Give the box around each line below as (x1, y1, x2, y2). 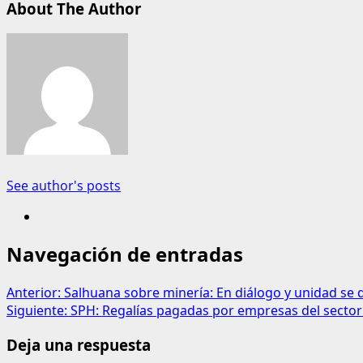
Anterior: (6, 284, 64, 302)
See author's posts (6, 176, 121, 194)
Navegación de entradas (6, 241, 243, 268)
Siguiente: (6, 301, 70, 320)
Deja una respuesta (6, 335, 151, 356)
